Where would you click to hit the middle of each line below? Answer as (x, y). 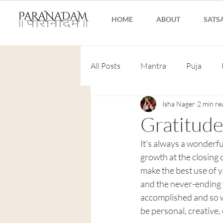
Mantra (153, 65)
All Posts (106, 65)
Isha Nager (179, 104)
